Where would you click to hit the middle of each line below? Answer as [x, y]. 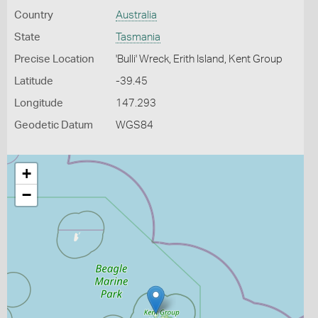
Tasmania [138, 37]
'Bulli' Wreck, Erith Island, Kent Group [199, 59]
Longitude [39, 103]
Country [34, 15]
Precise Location [54, 59]
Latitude [34, 81]
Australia [136, 15]
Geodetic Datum [54, 125]
